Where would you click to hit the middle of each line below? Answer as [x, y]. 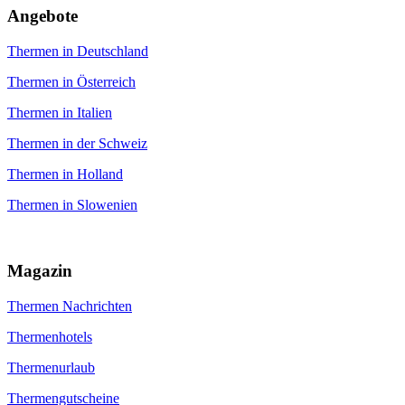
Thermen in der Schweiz [77, 144]
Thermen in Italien [60, 113]
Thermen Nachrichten [70, 306]
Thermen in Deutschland [78, 52]
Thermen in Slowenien [72, 205]
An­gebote [42, 16]
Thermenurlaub [51, 367]
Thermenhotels [50, 336]
